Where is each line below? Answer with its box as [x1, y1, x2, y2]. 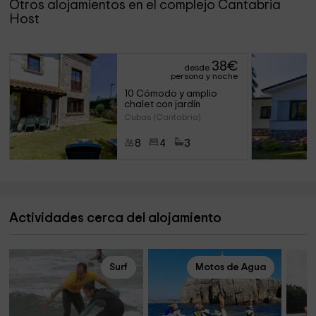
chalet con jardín [123, 99, 200, 109]
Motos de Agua [195, 262, 267, 272]
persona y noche [171, 72, 238, 80]
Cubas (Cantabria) [123, 113, 200, 121]
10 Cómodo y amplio [123, 89, 219, 99]
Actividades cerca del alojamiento [9, 212, 222, 225]
